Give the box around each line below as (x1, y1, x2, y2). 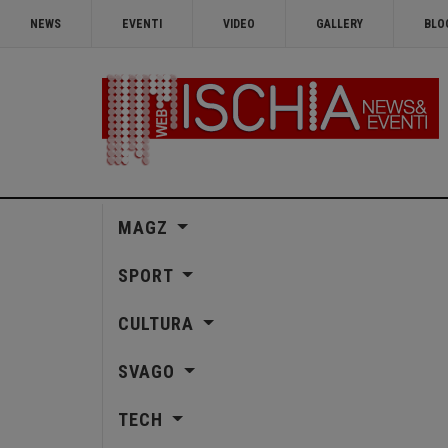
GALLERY (316, 17, 363, 31)
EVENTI (122, 17, 162, 31)
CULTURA (117, 313, 199, 334)
